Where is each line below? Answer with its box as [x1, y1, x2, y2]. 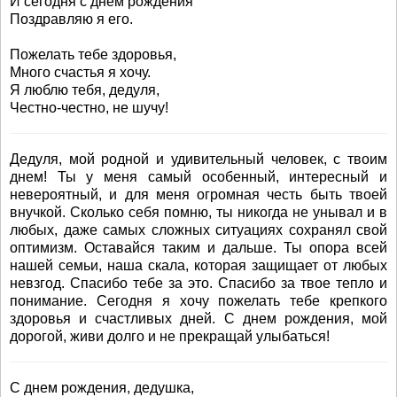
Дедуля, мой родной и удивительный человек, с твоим [10, 152, 387, 167]
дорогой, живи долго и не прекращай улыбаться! [10, 329, 330, 344]
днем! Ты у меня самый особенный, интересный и [10, 169, 387, 184]
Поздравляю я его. [10, 12, 133, 27]
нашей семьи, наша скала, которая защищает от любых [10, 258, 387, 273]
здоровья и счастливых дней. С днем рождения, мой [10, 311, 387, 326]
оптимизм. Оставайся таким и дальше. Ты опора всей [10, 240, 387, 255]
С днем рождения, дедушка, [10, 380, 194, 395]
